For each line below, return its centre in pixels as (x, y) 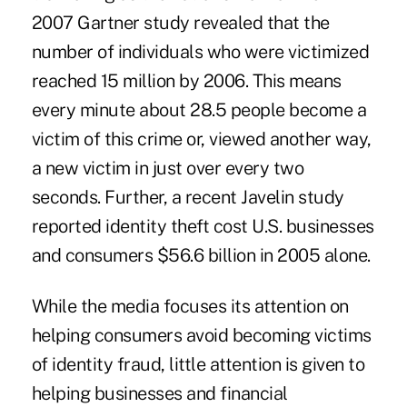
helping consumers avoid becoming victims (201, 335)
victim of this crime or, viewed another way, (201, 139)
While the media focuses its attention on (190, 306)
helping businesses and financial (159, 393)
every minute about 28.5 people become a (199, 109)
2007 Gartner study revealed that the (180, 22)
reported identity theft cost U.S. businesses (203, 226)
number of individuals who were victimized (200, 51)
